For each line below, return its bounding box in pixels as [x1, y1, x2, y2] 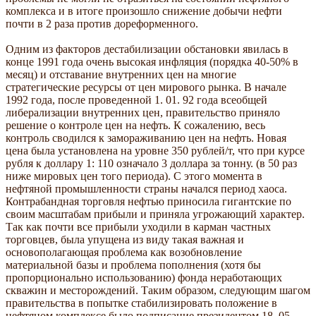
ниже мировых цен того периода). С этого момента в [6, 169, 262, 182]
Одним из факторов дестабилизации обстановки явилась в [6, 42, 288, 55]
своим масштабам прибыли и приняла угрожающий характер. [6, 207, 305, 220]
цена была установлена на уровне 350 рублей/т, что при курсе [6, 144, 305, 157]
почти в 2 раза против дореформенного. [6, 17, 198, 30]
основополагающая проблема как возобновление [6, 245, 242, 258]
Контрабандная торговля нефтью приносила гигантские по [6, 195, 291, 207]
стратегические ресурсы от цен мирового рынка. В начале [6, 80, 286, 93]
